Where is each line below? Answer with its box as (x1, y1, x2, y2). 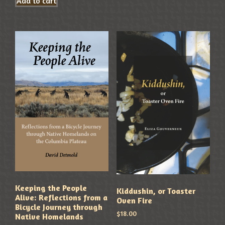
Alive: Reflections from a (15, 192, 108, 203)
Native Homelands (15, 211, 84, 222)
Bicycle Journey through (15, 202, 103, 212)
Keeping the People (15, 183, 87, 193)
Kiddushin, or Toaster (116, 185, 195, 196)
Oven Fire (116, 195, 152, 205)
